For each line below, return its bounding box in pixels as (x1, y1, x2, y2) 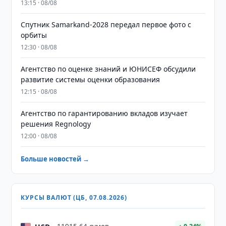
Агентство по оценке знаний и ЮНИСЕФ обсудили (21, 64, 196, 74)
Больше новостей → (21, 154, 90, 163)
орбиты (21, 30, 47, 40)
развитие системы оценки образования (21, 75, 160, 84)
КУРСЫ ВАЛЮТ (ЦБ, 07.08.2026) (21, 193, 127, 202)
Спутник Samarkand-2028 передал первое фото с (21, 20, 192, 29)
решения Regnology (21, 119, 91, 129)
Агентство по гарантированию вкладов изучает (21, 108, 188, 118)
